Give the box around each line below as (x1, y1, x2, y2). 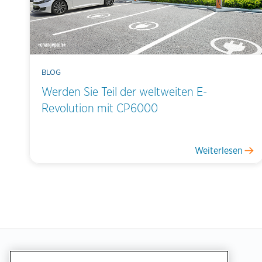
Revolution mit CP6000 (42, 101, 158, 115)
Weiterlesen (195, 144, 243, 156)
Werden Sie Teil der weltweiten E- (42, 84, 207, 99)
